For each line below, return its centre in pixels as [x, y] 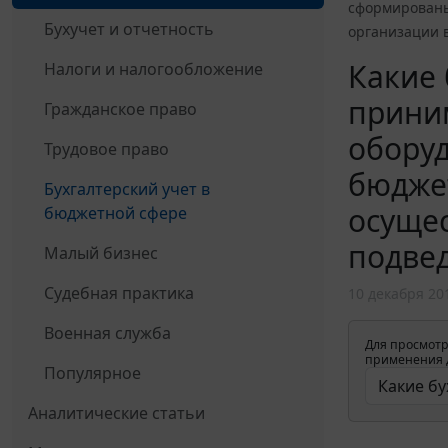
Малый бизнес [101, 252]
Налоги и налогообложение [153, 68]
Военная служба [107, 332]
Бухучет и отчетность [129, 28]
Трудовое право [106, 148]
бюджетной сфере [115, 212]
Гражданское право [120, 108]
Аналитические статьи [116, 412]
